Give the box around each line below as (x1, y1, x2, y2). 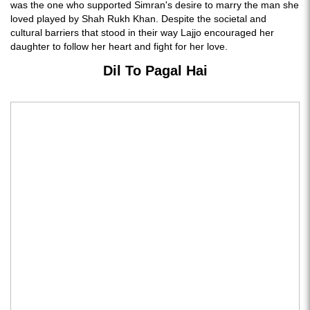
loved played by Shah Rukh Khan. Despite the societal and (10, 13, 266, 24)
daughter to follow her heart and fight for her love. (10, 41, 228, 52)
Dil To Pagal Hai (102, 63, 208, 78)
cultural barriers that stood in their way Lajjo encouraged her (10, 27, 274, 38)
